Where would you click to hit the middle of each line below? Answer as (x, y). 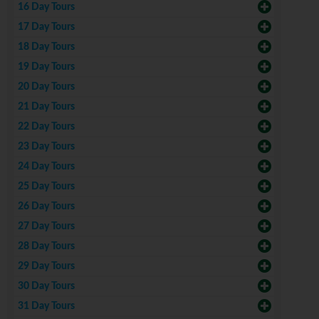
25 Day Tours (46, 187)
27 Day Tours (46, 227)
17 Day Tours (46, 27)
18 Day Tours (46, 47)
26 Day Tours (46, 207)
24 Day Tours (46, 167)
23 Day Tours (46, 147)
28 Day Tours (46, 247)
